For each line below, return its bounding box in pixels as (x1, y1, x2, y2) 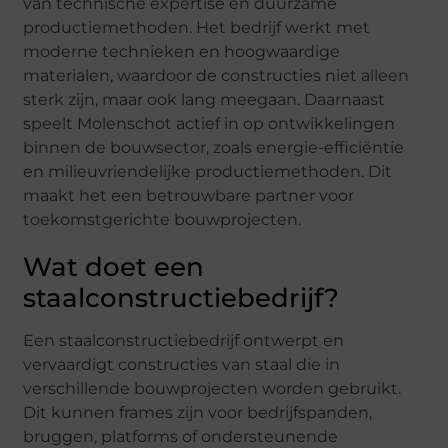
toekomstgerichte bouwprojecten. (23, 209, 302, 229)
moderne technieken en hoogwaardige (23, 41, 341, 61)
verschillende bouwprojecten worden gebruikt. (23, 378, 402, 398)
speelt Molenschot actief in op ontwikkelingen (23, 113, 396, 133)
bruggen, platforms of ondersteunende (23, 426, 339, 446)
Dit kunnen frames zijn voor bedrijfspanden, (23, 402, 373, 422)
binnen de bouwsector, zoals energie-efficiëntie (23, 137, 405, 157)
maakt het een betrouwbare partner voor (23, 185, 355, 205)
